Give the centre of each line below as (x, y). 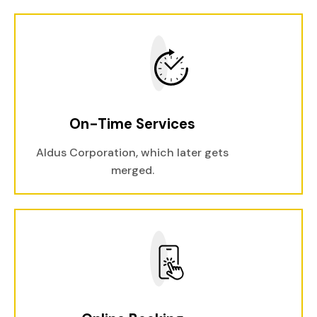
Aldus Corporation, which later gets (132, 152)
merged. (132, 170)
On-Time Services (132, 124)
